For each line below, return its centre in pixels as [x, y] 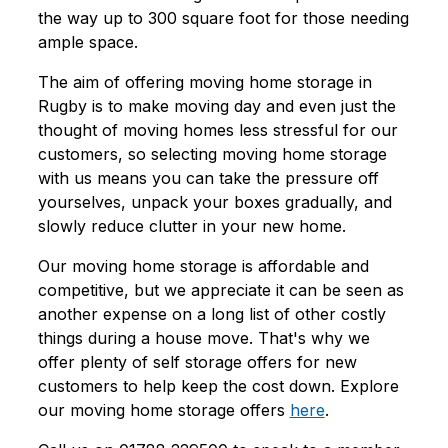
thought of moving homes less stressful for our [217, 130]
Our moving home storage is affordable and [203, 266]
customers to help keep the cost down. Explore [218, 386]
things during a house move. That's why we [203, 338]
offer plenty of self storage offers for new [197, 362]
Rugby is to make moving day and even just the [216, 106]
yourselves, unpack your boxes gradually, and [214, 202]
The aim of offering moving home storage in [204, 82]
